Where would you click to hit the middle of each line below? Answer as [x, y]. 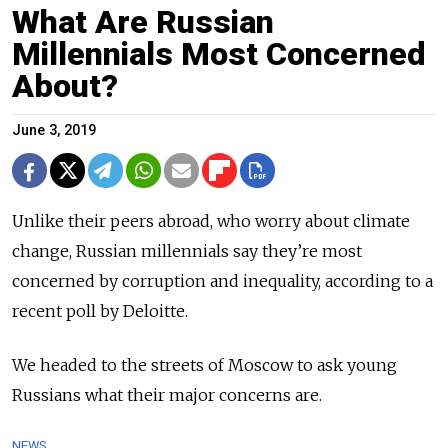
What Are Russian [143, 22]
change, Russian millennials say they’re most [187, 251]
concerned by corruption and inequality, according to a [222, 281]
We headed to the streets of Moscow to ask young [204, 365]
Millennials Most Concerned [219, 54]
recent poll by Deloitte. [100, 311]
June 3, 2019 [54, 131]
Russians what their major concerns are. [167, 395]
